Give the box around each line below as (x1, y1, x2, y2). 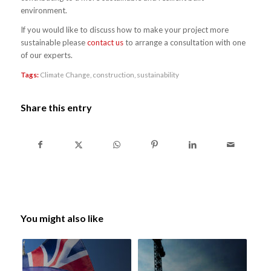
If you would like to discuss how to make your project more (20, 25, 229, 35)
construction (92, 70, 134, 79)
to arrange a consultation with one (123, 38, 246, 48)
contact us (87, 38, 123, 48)
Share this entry (20, 102, 92, 114)
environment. (20, 5, 67, 16)
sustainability (136, 70, 179, 79)
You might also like (20, 212, 103, 224)
